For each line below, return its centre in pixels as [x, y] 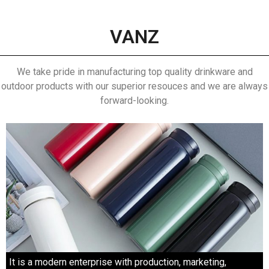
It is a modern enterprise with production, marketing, [118, 262]
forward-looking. [134, 101]
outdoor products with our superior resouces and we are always [134, 86]
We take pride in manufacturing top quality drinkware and [134, 72]
